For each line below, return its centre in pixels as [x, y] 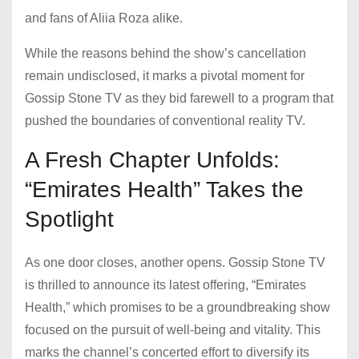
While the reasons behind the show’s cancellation [165, 54]
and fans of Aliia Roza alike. [104, 18]
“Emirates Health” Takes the [164, 190]
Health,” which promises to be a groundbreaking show [177, 308]
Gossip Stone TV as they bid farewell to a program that [179, 99]
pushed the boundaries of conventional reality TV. [165, 121]
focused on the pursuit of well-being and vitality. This [173, 330]
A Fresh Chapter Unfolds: [152, 160]
